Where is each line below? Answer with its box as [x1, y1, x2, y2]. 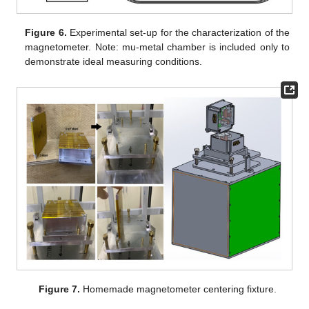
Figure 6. [25, 27, 67, 39]
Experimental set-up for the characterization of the [66, 27, 290, 39]
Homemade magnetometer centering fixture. [79, 283, 277, 295]
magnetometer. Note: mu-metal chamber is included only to [25, 41, 290, 53]
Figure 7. [38, 283, 80, 295]
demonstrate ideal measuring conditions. [25, 56, 203, 68]
